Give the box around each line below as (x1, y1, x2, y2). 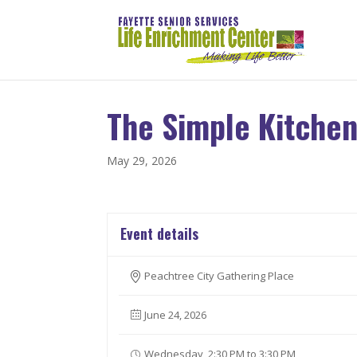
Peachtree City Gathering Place (144, 269, 295, 283)
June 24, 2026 (144, 308, 207, 322)
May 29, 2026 (107, 153, 178, 168)
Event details (120, 223, 199, 244)
